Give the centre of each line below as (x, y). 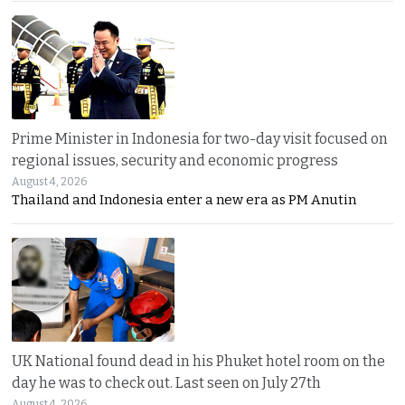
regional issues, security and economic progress (175, 161)
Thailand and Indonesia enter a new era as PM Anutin (184, 200)
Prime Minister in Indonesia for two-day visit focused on (200, 139)
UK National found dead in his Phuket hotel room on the (199, 362)
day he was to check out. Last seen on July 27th (167, 383)
